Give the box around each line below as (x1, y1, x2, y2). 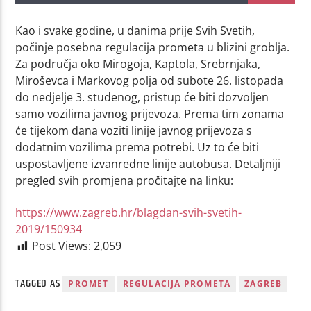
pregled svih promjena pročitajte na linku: (15, 172, 234, 188)
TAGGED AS (15, 274, 63, 292)
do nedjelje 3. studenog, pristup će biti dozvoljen (15, 89, 269, 105)
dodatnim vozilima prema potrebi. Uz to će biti (15, 139, 260, 155)
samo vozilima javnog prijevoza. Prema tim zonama (15, 106, 285, 121)
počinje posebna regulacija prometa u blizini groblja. (15, 39, 290, 55)
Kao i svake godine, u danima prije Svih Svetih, (15, 22, 255, 38)
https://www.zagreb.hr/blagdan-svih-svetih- (15, 205, 242, 221)
